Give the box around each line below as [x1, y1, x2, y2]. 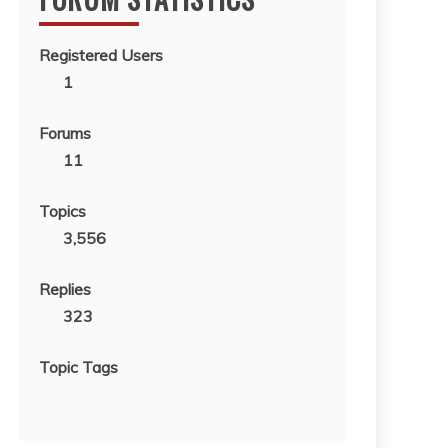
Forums [39, 122, 91, 143]
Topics [39, 200, 86, 221]
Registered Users [39, 44, 163, 65]
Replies [39, 278, 91, 299]
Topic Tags [39, 356, 118, 377]
